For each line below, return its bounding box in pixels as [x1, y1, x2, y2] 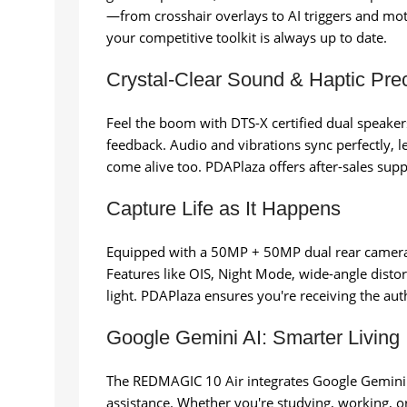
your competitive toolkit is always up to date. [106, 28, 387, 47]
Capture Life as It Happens [106, 197, 341, 221]
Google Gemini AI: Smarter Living [106, 326, 400, 350]
